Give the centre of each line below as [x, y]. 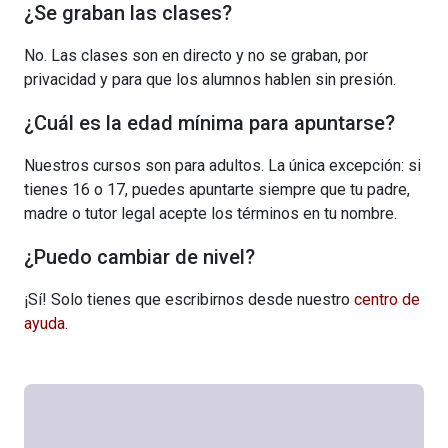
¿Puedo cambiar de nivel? [139, 256]
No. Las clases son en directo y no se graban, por [196, 55]
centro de [387, 299]
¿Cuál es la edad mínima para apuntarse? [209, 122]
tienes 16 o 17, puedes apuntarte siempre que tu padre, [217, 189]
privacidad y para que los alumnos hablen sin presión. [210, 79]
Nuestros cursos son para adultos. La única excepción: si [222, 165]
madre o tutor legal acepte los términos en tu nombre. [210, 213]
